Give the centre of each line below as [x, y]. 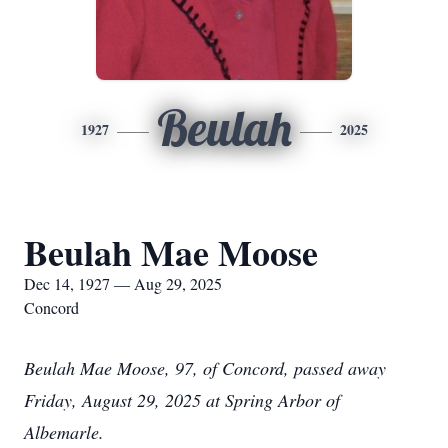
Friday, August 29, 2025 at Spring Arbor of [182, 400]
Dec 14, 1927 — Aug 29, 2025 [123, 283]
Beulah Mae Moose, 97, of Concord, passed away [205, 368]
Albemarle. [64, 432]
